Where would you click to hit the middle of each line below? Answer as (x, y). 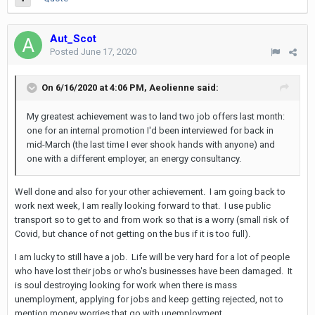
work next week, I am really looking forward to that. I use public (143, 206)
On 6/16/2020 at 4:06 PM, (95, 87)
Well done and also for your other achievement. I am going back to (150, 192)
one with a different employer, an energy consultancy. (134, 159)
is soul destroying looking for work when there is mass (126, 285)
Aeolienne (172, 87)
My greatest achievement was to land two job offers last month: (156, 116)
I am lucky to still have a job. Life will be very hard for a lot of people (152, 257)
